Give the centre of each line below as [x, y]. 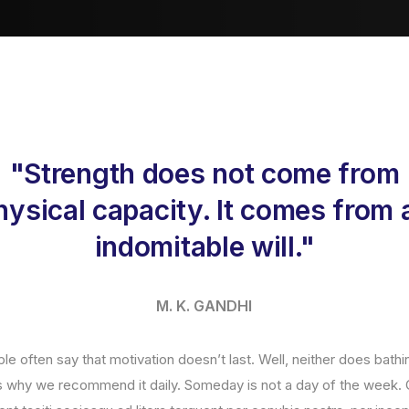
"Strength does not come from [204, 173]
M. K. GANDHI [204, 306]
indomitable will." [204, 246]
